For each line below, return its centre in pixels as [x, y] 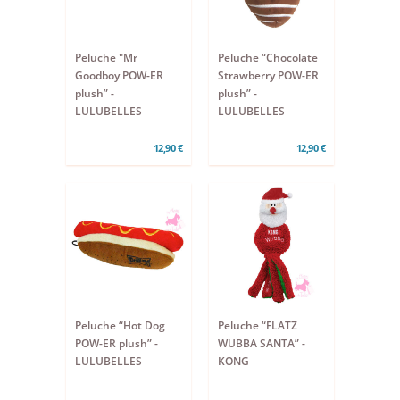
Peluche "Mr [106, 58]
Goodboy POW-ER [119, 75]
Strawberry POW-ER [268, 75]
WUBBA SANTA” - [262, 343]
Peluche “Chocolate [268, 58]
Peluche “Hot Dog [120, 325]
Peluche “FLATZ [258, 325]
